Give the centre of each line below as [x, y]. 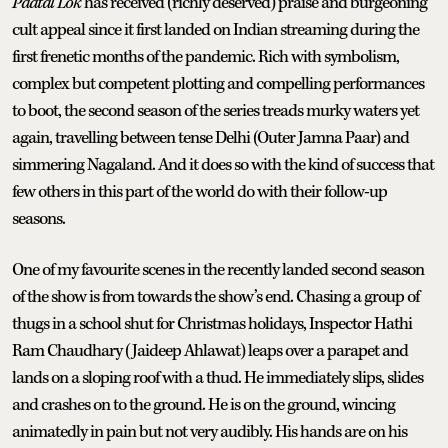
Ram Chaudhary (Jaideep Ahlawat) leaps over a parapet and [210, 350]
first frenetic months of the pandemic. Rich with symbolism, [205, 56]
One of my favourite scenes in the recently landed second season [218, 269]
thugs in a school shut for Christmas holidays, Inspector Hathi [212, 323]
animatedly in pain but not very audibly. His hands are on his [209, 431]
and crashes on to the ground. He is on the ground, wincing [203, 404]
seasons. [38, 218]
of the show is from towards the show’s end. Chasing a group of [215, 296]
